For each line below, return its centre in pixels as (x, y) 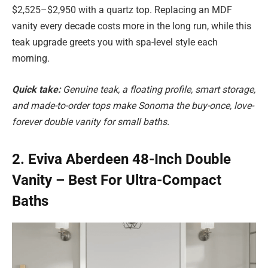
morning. (31, 59)
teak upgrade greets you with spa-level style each (115, 42)
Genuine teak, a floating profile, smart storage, (159, 89)
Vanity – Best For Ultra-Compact (117, 180)
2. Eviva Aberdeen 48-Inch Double (121, 159)
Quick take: (37, 89)
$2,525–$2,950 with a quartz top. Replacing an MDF (122, 10)
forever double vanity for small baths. (91, 121)
